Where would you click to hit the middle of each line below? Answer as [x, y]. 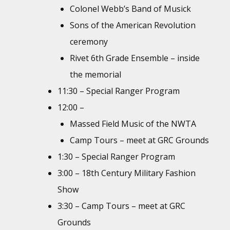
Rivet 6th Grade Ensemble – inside [135, 58]
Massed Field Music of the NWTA [133, 123]
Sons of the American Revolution [133, 25]
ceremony [89, 41]
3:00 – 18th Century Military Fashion [127, 173]
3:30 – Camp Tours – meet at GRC [121, 206]
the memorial [95, 74]
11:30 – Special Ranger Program [119, 91]
